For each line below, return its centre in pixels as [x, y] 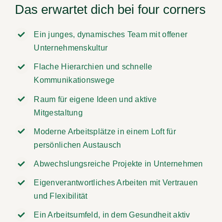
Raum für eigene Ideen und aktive [95, 99]
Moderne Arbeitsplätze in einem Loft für [105, 131]
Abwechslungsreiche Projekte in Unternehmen [118, 164]
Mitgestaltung [58, 112]
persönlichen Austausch [78, 145]
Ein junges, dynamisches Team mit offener [111, 35]
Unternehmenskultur [71, 48]
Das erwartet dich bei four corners [110, 10]
